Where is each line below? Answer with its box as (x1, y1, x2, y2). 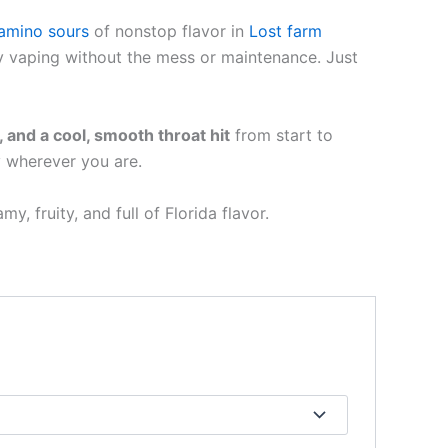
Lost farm (249, 21, 322, 42)
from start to (230, 125, 333, 145)
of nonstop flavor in (89, 21, 249, 42)
